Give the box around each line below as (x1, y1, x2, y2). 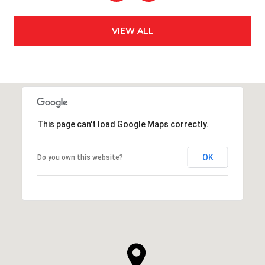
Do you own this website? (37, 153, 123, 161)
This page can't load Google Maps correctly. (37, 119, 209, 129)
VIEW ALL (111, 25, 154, 36)
